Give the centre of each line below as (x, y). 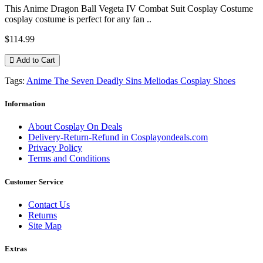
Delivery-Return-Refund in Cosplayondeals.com (118, 137)
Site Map (45, 225)
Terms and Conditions (69, 159)
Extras (16, 248)
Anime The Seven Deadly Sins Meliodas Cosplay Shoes (131, 81)
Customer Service (34, 181)
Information (25, 104)
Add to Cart (36, 60)
